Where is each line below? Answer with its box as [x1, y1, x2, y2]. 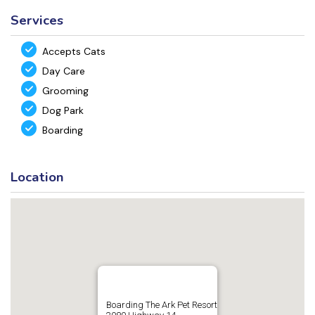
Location [11, 168, 64, 186]
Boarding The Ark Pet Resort [106, 299, 217, 310]
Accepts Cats [42, 44, 105, 58]
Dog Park [42, 103, 84, 117]
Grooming [42, 84, 89, 97]
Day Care [42, 64, 85, 77]
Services [11, 11, 63, 30]
